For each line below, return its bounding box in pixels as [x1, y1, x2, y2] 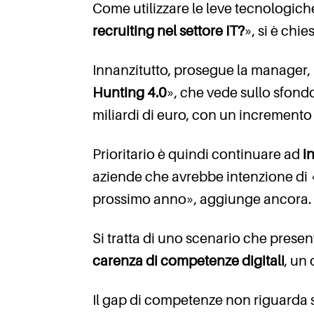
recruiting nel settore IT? [93, 23, 245, 39]
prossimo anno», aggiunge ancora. [93, 191, 311, 207]
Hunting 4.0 [93, 85, 167, 101]
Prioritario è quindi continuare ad [93, 146, 300, 163]
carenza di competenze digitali [93, 253, 285, 269]
